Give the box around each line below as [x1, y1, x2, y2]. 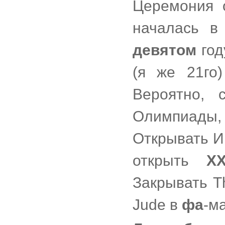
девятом [133, 42, 196, 58]
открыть [133, 152, 207, 169]
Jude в [133, 196, 182, 213]
